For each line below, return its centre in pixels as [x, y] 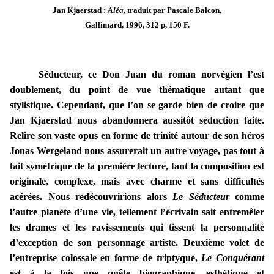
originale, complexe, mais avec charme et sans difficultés [137, 182]
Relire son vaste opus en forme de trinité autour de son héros [137, 136]
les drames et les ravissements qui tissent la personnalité [137, 228]
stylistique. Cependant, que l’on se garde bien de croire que [137, 105]
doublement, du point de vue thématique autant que [137, 90]
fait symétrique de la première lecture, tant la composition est [137, 166]
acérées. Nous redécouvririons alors [91, 197]
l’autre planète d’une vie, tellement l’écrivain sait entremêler [137, 212]
